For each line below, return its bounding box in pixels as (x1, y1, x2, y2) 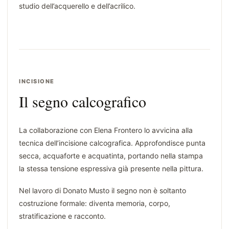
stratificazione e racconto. (19, 212, 106, 221)
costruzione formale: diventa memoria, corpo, (19, 199, 170, 208)
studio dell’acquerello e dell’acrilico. (19, 2, 135, 11)
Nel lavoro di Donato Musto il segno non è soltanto (19, 186, 186, 195)
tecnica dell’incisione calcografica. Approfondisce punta (19, 139, 205, 148)
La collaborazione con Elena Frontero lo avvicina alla (19, 126, 193, 135)
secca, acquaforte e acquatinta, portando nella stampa (19, 151, 203, 161)
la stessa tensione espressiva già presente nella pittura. (19, 164, 203, 173)
